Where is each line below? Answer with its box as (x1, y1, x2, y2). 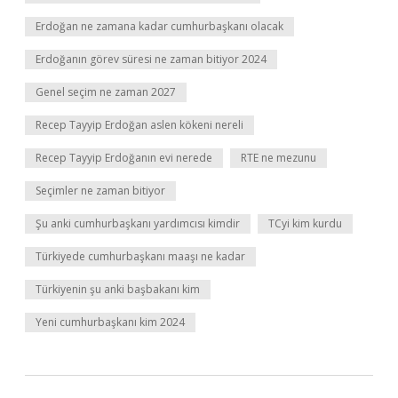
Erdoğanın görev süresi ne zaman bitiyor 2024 (36, 52, 267, 67)
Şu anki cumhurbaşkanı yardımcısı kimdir (36, 216, 240, 231)
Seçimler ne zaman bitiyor (36, 183, 165, 198)
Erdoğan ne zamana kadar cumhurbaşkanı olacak (36, 19, 283, 34)
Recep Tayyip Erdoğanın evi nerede (36, 150, 212, 165)
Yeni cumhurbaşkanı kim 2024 (36, 314, 185, 330)
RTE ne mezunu (241, 150, 316, 165)
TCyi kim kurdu (268, 216, 342, 231)
